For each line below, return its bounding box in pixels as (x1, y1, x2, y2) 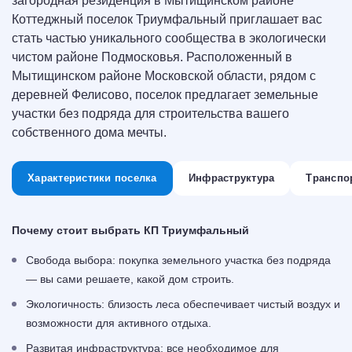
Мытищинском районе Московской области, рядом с (12, 69, 316, 83)
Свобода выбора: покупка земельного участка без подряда (26, 254, 331, 267)
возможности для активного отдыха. (26, 317, 211, 330)
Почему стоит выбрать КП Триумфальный (12, 224, 249, 237)
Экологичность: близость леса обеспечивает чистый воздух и (26, 298, 340, 311)
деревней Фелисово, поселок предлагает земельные (12, 88, 318, 102)
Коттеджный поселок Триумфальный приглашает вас (12, 13, 322, 27)
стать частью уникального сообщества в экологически (12, 31, 326, 46)
